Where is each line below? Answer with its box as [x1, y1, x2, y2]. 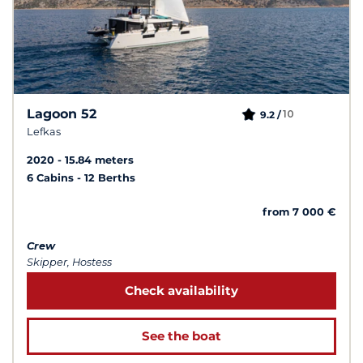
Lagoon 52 [27, 105, 96, 122]
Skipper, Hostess [27, 255, 112, 268]
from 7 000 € [263, 205, 336, 218]
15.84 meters [65, 153, 134, 166]
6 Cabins [27, 171, 77, 184]
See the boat [142, 327, 221, 344]
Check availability [125, 282, 238, 298]
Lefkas [27, 125, 61, 138]
